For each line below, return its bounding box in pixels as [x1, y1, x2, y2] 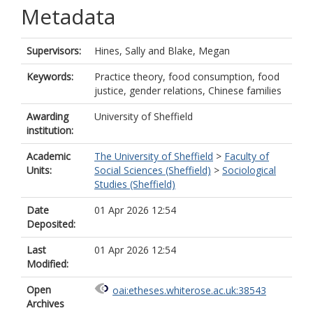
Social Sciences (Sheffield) [94, 163, 211, 177]
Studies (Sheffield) [94, 177, 175, 191]
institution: [27, 124, 73, 137]
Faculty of [224, 150, 269, 163]
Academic [27, 150, 71, 163]
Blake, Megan [168, 44, 230, 57]
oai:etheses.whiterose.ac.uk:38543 [112, 284, 266, 298]
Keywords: [27, 70, 73, 83]
